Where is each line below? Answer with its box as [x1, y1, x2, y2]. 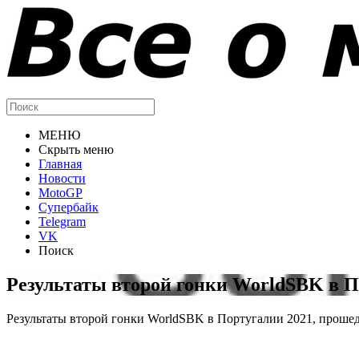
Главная [38, 157, 82, 171]
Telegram [38, 215, 86, 228]
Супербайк [38, 200, 99, 214]
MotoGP [38, 186, 83, 200]
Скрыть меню [38, 143, 114, 156]
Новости [38, 171, 86, 185]
